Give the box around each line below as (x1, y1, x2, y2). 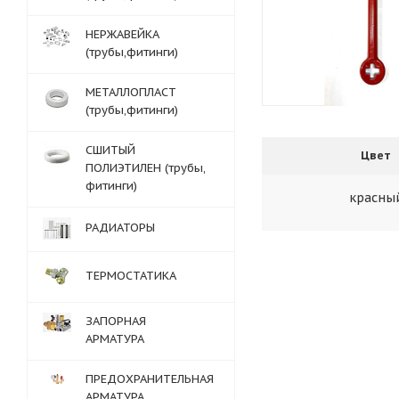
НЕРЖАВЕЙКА (85, 27, 159, 42)
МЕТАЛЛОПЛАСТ (85, 85, 176, 100)
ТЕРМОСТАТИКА (85, 268, 176, 283)
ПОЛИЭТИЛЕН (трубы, (85, 160, 206, 175)
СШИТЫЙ (85, 142, 135, 158)
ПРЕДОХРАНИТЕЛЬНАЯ (85, 371, 214, 387)
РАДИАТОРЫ (85, 220, 155, 235)
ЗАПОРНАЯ (85, 313, 146, 329)
